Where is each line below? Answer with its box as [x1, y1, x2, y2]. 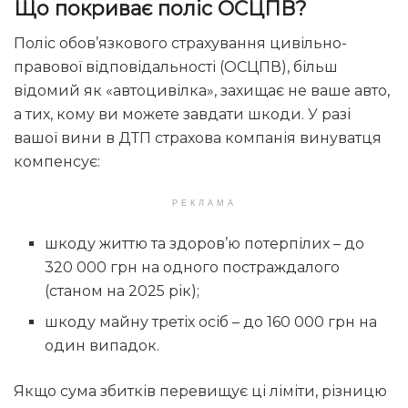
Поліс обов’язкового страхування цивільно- [14, 34, 347, 52]
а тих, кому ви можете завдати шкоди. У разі [14, 105, 351, 123]
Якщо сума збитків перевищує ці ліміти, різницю [14, 382, 387, 400]
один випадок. [45, 336, 160, 354]
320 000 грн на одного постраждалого [45, 258, 341, 276]
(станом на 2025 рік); [45, 281, 200, 300]
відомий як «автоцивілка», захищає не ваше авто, [14, 81, 390, 99]
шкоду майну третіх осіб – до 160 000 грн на [45, 312, 378, 331]
